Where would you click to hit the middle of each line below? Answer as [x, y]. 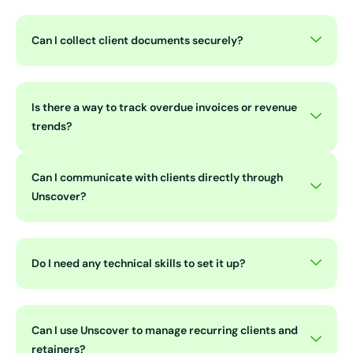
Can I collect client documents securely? [137, 41]
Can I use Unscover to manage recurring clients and [165, 331]
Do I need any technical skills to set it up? [138, 264]
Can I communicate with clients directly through [157, 178]
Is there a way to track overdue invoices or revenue [164, 108]
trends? [52, 126]
